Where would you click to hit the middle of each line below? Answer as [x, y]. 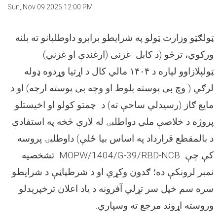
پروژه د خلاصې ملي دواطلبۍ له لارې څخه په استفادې [113, 122]
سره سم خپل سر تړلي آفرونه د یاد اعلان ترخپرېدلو [116, 189]
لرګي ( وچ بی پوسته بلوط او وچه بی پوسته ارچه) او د [112, 88]
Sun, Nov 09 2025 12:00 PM [50, 7]
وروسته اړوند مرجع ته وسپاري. [155, 206]
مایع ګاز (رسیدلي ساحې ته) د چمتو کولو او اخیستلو [114, 105]
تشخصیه [38, 155]
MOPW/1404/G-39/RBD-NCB [120, 155]
